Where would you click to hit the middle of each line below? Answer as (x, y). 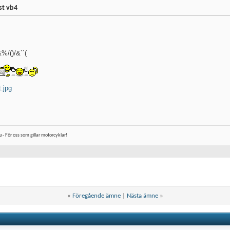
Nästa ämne (142, 196)
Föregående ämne (96, 196)
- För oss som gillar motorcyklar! (34, 136)
